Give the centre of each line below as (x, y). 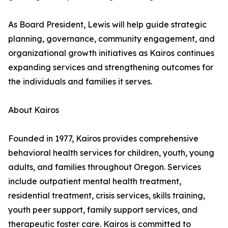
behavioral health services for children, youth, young (111, 153)
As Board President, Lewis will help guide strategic (107, 25)
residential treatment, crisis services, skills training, (107, 196)
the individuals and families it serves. (80, 82)
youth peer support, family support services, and (103, 210)
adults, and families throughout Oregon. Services (105, 167)
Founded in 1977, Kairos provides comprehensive (103, 139)
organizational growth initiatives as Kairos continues (111, 53)
